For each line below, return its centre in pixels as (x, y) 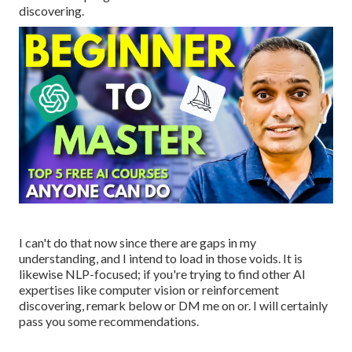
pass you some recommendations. (109, 321)
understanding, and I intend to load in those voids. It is (161, 258)
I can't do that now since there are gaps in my (137, 243)
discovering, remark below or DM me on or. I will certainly (173, 306)
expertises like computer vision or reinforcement (149, 290)
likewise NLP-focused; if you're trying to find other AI (162, 274)
